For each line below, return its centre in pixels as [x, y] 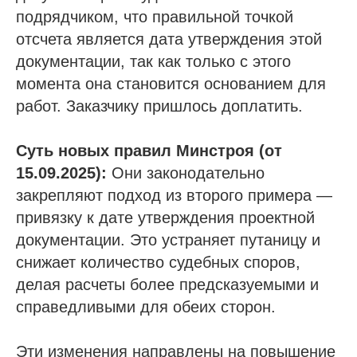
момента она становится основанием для [171, 83]
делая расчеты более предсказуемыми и [167, 284]
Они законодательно [186, 173]
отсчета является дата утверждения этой [169, 39]
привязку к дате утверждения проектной [165, 217]
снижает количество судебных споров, [158, 262]
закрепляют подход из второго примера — [174, 195]
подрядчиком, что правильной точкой [155, 16]
